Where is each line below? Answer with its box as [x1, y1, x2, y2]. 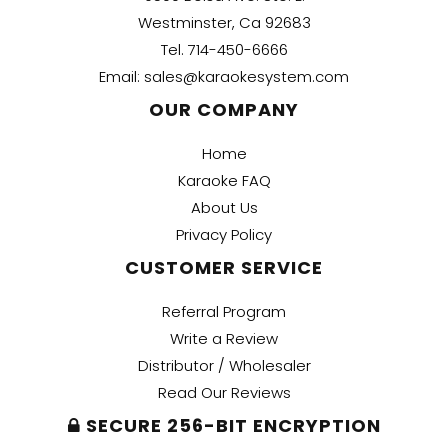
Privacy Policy [176, 223, 272, 245]
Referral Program [162, 300, 286, 322]
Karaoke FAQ [177, 169, 271, 191]
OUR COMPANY [149, 96, 299, 122]
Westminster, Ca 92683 [137, 11, 311, 33]
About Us [190, 196, 258, 218]
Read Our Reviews [157, 381, 291, 403]
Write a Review [170, 327, 278, 349]
